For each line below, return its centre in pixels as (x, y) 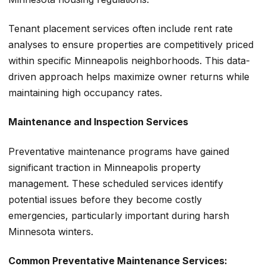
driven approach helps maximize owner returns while (129, 77)
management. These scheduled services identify (116, 183)
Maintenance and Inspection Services (98, 122)
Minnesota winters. (51, 231)
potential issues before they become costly (105, 199)
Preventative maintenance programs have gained (119, 151)
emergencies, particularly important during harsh (119, 215)
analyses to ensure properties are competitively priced (131, 45)
